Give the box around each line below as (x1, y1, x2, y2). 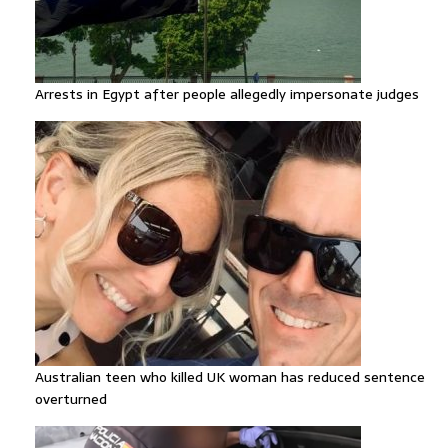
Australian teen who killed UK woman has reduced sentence (35, 366, 425, 388)
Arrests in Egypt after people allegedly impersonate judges (35, 83, 419, 105)
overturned (35, 388, 107, 410)
